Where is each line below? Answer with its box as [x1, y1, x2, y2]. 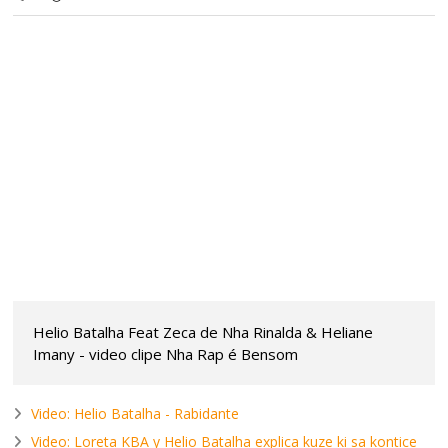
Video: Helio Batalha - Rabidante [31, 404, 240, 424]
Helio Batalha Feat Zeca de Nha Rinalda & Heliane [33, 322, 374, 343]
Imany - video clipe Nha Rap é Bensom [33, 344, 299, 365]
